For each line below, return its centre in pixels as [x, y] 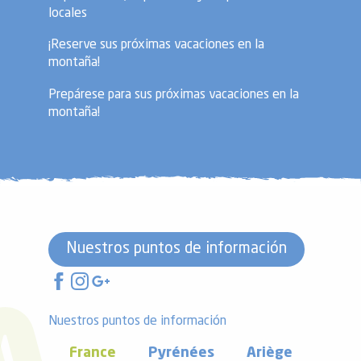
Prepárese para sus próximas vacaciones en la [174, 95]
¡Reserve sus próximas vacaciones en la [156, 46]
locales [68, 13]
